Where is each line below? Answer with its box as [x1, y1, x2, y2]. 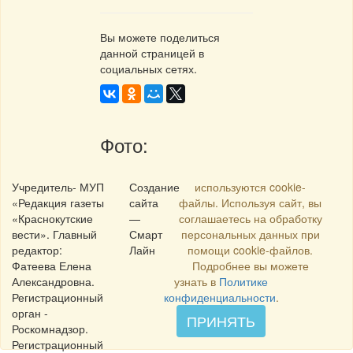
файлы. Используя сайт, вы [179, 195, 322, 211]
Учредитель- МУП [12, 179, 104, 195]
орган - [12, 305, 48, 321]
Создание [129, 179, 180, 195]
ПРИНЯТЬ [187, 310, 256, 332]
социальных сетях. [100, 61, 197, 77]
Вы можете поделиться [100, 29, 220, 46]
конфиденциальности [163, 289, 276, 306]
